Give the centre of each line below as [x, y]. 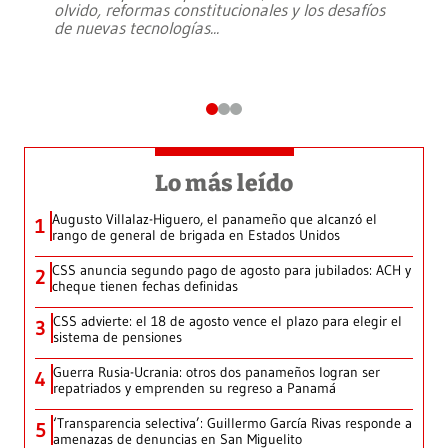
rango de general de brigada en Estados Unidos [196, 235]
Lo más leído [224, 183]
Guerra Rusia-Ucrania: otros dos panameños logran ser [216, 372]
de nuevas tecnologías [132, 28]
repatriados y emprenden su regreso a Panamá [194, 388]
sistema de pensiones [117, 337]
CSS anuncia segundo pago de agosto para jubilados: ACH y [231, 270]
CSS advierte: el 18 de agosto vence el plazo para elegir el [227, 321]
